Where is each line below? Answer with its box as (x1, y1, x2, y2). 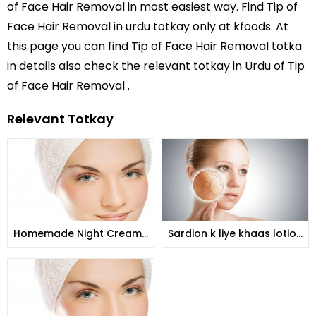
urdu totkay (126, 18, 190, 35)
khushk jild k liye (168, 241, 249, 256)
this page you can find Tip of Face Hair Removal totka (7, 37, 302, 54)
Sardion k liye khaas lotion (168, 226, 303, 241)
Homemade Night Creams (13, 226, 147, 241)
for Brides (13, 241, 63, 256)
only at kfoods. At (190, 18, 288, 35)
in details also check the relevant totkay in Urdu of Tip (7, 57, 305, 74)
